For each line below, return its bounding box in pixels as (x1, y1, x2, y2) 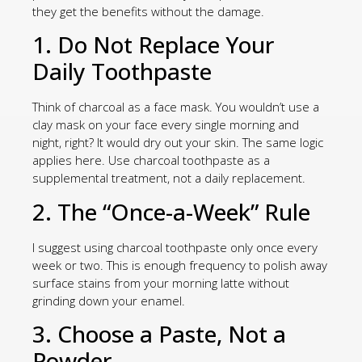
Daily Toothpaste (32, 56, 212, 87)
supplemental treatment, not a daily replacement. (32, 170, 305, 187)
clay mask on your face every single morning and (32, 116, 299, 133)
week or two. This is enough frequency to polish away (32, 256, 327, 273)
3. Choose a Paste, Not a (32, 318, 286, 350)
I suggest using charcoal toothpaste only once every (32, 238, 318, 255)
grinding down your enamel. (32, 292, 185, 309)
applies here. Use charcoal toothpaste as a (32, 152, 270, 169)
